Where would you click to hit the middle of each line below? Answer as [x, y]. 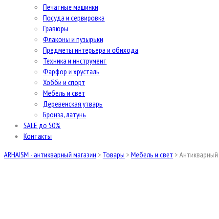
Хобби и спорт [64, 82]
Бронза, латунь [65, 114]
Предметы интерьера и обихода [91, 50]
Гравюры [56, 28]
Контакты [38, 136]
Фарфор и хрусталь [71, 71]
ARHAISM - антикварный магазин [50, 154]
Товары [114, 154]
